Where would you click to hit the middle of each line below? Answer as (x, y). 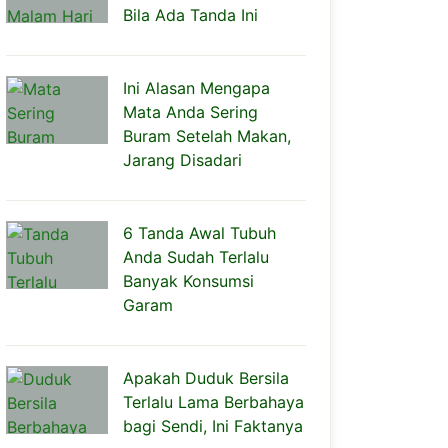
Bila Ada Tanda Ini (190, 15)
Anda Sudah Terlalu (196, 257)
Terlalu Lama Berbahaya (213, 402)
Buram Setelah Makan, (207, 136)
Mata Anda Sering (190, 112)
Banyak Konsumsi (188, 281)
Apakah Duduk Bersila (206, 378)
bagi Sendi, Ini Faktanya (213, 426)
